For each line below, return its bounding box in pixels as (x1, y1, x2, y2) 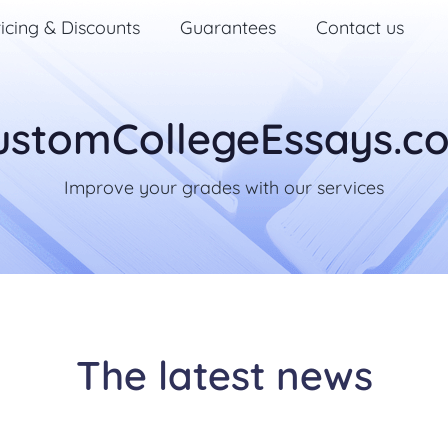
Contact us (316, 15, 404, 39)
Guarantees (180, 15, 276, 39)
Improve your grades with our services (64, 176, 384, 199)
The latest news (75, 350, 373, 400)
